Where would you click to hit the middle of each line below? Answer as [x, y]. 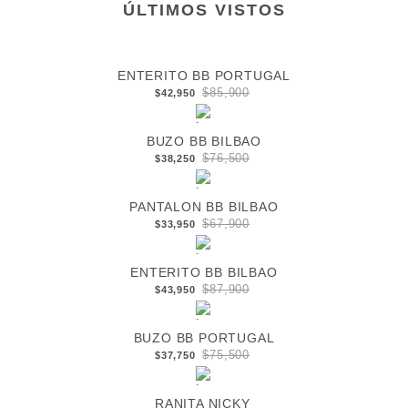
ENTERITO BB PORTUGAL [204, 76]
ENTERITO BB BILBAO [204, 273]
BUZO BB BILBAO [204, 142]
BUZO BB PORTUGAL [204, 338]
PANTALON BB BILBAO [204, 207]
